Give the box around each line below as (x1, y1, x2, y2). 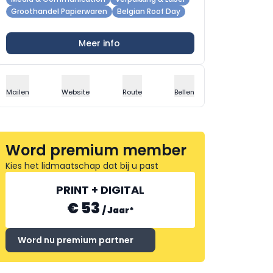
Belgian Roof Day (117, 6, 180, 16)
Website (62, 87, 90, 97)
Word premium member (5, 140, 186, 160)
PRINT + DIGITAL (56, 182, 144, 197)
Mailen (6, 87, 29, 97)
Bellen (174, 87, 194, 97)
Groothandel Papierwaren (11, 6, 107, 16)
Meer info (78, 37, 120, 49)
